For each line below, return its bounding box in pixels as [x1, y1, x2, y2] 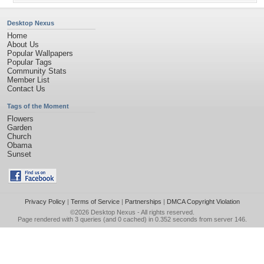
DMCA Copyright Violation [166, 198, 240, 205]
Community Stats [7, 67, 67, 75]
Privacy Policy [24, 198, 65, 205]
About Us [7, 40, 39, 49]
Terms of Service [70, 198, 120, 205]
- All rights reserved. [135, 209, 194, 216]
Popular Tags [7, 58, 52, 67]
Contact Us [7, 84, 45, 93]
